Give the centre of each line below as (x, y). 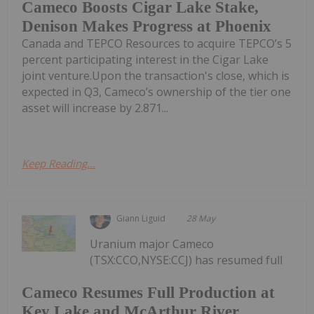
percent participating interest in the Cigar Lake (145, 60)
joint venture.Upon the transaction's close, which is (156, 76)
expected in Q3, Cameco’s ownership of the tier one (156, 92)
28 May (201, 219)
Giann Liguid (141, 219)
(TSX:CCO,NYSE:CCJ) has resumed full (186, 260)
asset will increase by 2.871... (95, 108)
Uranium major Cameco (152, 244)
